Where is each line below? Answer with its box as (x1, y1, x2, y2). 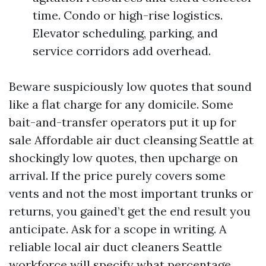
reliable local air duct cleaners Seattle (9, 239, 222, 254)
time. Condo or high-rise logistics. (33, 8, 223, 23)
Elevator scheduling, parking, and (33, 26, 218, 40)
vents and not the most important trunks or (9, 186, 253, 201)
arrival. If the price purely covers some (9, 168, 226, 183)
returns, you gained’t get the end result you (9, 204, 251, 218)
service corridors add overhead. (33, 43, 211, 58)
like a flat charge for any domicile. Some (9, 97, 233, 112)
